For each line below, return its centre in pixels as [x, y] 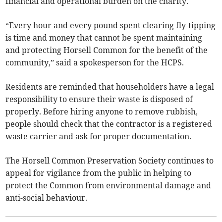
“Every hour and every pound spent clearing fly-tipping [111, 25]
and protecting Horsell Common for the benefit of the [107, 50]
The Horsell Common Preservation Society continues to [110, 160]
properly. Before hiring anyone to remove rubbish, [102, 111]
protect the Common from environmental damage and [109, 185]
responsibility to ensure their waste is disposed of [99, 99]
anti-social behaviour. [47, 197]
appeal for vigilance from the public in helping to [99, 173]
